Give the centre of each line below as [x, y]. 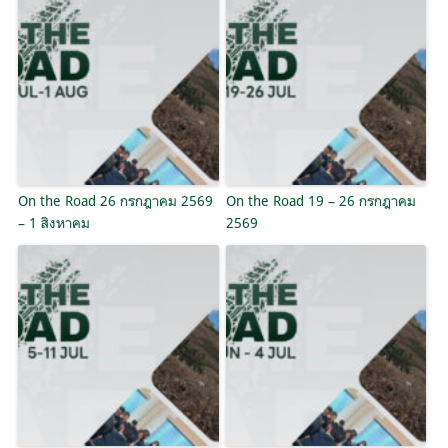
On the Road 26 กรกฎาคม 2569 [116, 200]
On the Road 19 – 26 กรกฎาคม [320, 200]
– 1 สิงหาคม [54, 222]
